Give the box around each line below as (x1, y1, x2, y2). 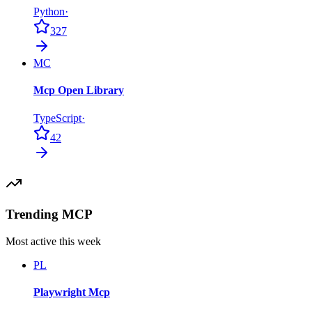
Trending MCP (6, 207, 93, 222)
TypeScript (33, 111, 81, 124)
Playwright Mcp (33, 286, 110, 299)
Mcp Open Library (33, 84, 124, 97)
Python (33, 5, 65, 17)
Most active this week (6, 235, 101, 247)
